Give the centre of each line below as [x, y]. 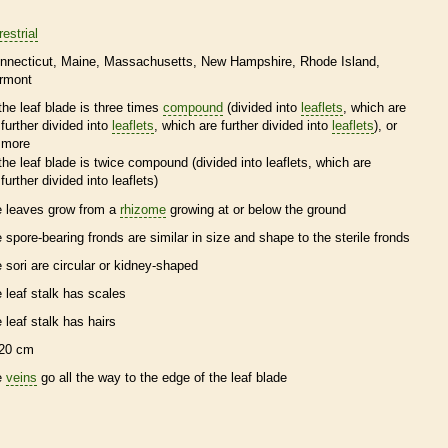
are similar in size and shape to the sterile [249, 238]
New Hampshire [246, 61]
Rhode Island [338, 61]
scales [107, 294]
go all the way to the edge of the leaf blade [162, 378]
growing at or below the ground [256, 210]
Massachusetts [148, 61]
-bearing [63, 238]
